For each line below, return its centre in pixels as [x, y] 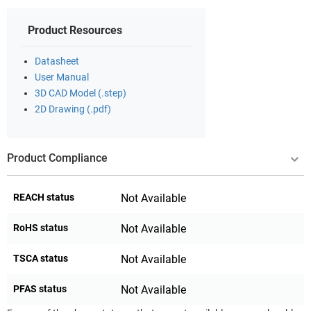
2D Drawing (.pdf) [73, 109]
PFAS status [40, 288]
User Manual [62, 77]
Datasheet [57, 61]
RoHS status [41, 227]
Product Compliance [57, 158]
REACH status [44, 197]
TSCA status [41, 258]
